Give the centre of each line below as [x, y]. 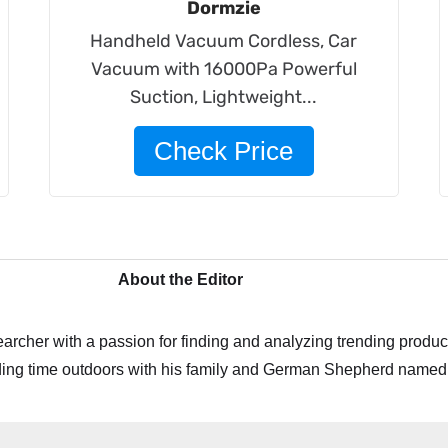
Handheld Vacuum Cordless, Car [224, 41]
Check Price [224, 151]
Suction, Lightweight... [224, 97]
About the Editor [180, 279]
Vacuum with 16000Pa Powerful [223, 69]
